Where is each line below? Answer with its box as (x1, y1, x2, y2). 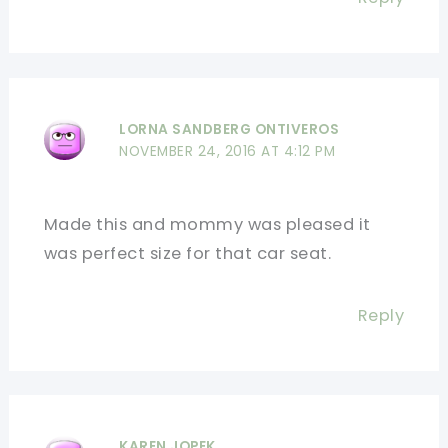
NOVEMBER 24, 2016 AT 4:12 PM (119, 141, 336, 161)
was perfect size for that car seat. (43, 241, 332, 265)
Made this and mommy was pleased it (43, 212, 371, 236)
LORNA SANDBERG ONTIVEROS (119, 119, 340, 139)
